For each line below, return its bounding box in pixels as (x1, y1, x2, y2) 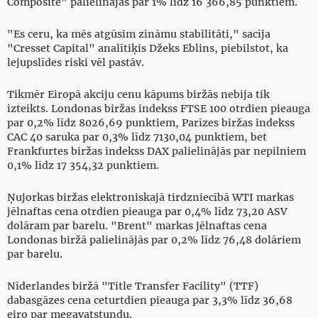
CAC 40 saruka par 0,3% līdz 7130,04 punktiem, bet (7, 131, 267, 144)
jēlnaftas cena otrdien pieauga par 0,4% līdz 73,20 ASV (7, 205, 287, 219)
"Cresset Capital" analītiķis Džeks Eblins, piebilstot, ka (7, 42, 288, 55)
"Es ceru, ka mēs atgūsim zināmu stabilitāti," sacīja (7, 28, 270, 41)
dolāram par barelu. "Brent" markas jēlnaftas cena (7, 219, 267, 233)
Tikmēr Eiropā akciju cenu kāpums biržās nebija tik (7, 88, 270, 102)
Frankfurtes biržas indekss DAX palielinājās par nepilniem (7, 145, 306, 158)
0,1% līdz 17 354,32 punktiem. (7, 159, 159, 172)
